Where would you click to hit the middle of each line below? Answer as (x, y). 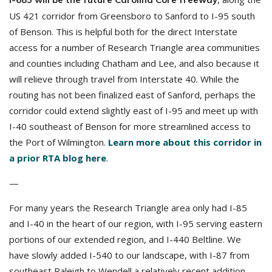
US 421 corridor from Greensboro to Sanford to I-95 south (132, 16)
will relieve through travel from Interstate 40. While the (124, 79)
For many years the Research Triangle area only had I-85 (128, 208)
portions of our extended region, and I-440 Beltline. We (125, 239)
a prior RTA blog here (58, 158)
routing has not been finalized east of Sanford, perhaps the (132, 95)
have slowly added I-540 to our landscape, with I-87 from (129, 255)
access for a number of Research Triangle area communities (134, 47)
